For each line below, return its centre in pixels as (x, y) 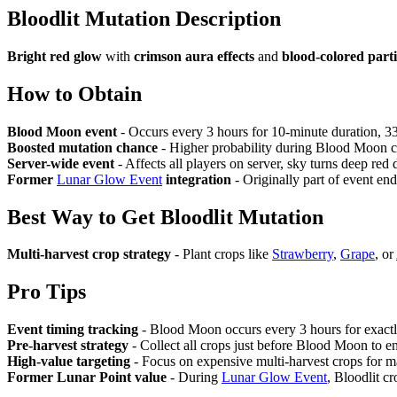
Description (226, 18)
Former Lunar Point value (87, 378)
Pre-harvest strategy (68, 346)
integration (197, 179)
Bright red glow (54, 56)
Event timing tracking (73, 330)
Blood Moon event (62, 131)
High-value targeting (69, 362)
